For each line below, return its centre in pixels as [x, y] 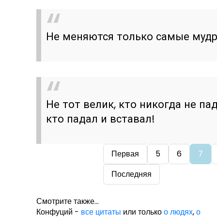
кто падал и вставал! [101, 119]
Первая [125, 154]
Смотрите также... [68, 201]
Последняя [131, 174]
